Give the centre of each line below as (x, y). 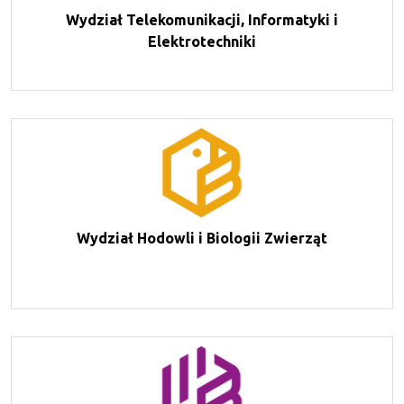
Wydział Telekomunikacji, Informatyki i (202, 19)
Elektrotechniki (202, 41)
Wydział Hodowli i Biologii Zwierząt (202, 238)
